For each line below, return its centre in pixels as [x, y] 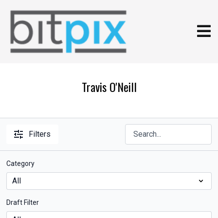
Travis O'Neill [109, 87]
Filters [40, 134]
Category [21, 163]
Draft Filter [23, 202]
